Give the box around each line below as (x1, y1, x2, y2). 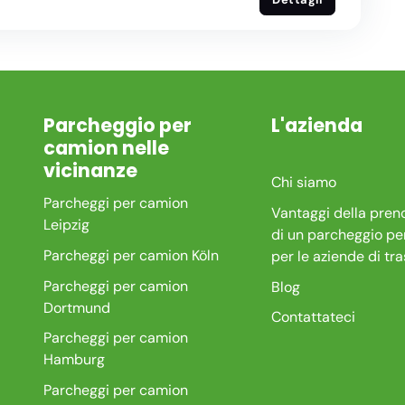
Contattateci (270, 307, 355, 327)
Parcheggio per (42, 111, 192, 138)
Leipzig (42, 215, 89, 235)
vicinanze (42, 156, 137, 184)
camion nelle (42, 134, 169, 161)
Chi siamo (270, 173, 336, 193)
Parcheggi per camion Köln (42, 246, 219, 266)
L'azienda (270, 111, 363, 138)
